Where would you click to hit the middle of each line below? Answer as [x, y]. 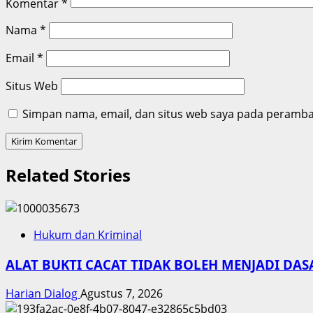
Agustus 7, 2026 [122, 294]
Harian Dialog [43, 294]
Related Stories [68, 175]
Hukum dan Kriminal [88, 235]
